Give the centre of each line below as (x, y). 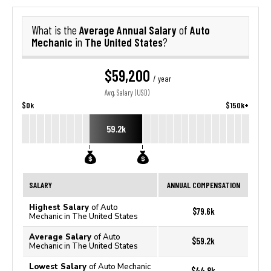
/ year (162, 79)
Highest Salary (60, 207)
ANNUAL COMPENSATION (203, 185)
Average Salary (61, 237)
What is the (55, 30)
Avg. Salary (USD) (127, 93)
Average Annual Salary (129, 30)
